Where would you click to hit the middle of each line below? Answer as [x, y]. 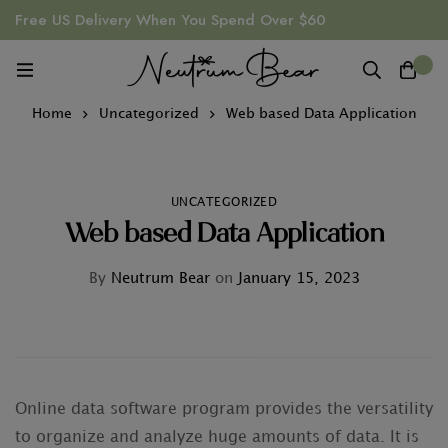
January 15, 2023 [296, 279]
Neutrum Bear [157, 279]
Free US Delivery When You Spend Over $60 [170, 20]
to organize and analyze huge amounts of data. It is [217, 437]
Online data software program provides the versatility [224, 409]
